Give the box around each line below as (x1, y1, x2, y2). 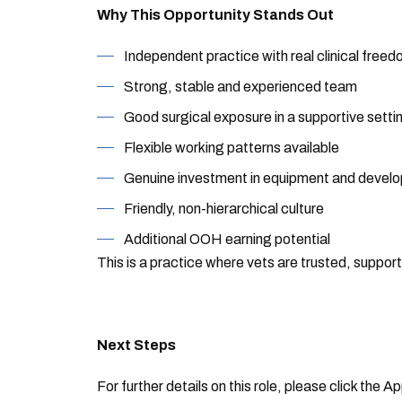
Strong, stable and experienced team (123, 79, 357, 94)
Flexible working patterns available (123, 140, 339, 155)
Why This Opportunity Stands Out (96, 7, 334, 22)
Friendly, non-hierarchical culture (123, 201, 324, 216)
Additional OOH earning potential (123, 232, 330, 247)
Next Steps (96, 337, 176, 353)
